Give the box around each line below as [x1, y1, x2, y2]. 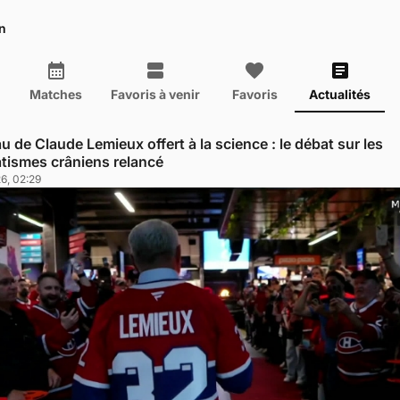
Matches [29, 86, 82, 102]
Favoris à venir [111, 86, 200, 102]
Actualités [309, 86, 371, 102]
